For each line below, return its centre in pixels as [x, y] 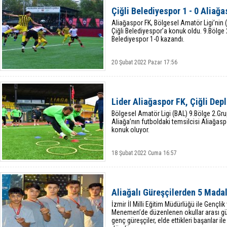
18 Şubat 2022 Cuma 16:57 [144, 153]
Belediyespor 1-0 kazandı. [148, 39]
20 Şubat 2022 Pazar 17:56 [144, 62]
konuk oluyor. [130, 130]
